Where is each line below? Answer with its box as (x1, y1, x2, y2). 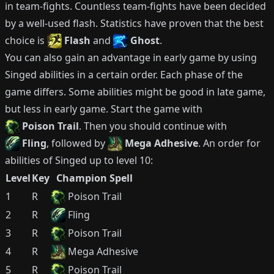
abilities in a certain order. (37, 68, 158, 81)
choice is (5, 34, 47, 47)
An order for (203, 136, 261, 150)
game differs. (5, 85, 66, 98)
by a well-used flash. (5, 17, 98, 30)
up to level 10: (87, 154, 153, 167)
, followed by (46, 136, 108, 150)
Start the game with (111, 102, 202, 116)
